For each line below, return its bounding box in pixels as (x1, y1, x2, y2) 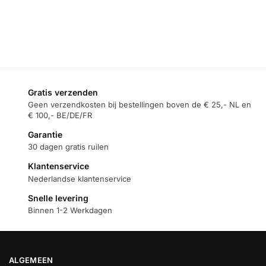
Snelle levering (28, 192, 88, 203)
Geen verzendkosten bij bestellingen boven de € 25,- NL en (28, 99, 251, 109)
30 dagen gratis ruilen (28, 142, 109, 152)
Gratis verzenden (28, 87, 98, 97)
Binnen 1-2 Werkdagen (28, 205, 112, 216)
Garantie (28, 129, 62, 140)
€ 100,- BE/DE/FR (28, 110, 92, 120)
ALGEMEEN (9, 255, 53, 265)
